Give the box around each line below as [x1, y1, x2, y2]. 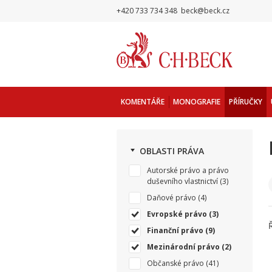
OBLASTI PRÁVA [140, 145, 204, 157]
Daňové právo [147, 192, 196, 203]
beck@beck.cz [179, 5, 231, 16]
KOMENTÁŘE [121, 97, 165, 107]
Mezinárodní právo [147, 242, 220, 252]
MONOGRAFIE [173, 97, 220, 107]
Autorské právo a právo [147, 165, 229, 175]
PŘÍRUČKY [229, 97, 262, 107]
